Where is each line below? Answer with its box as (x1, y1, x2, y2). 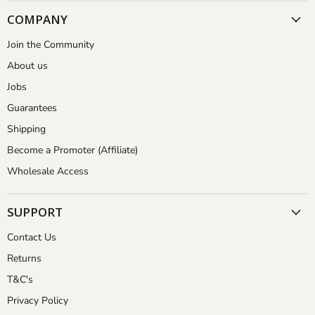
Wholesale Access (7, 165, 89, 179)
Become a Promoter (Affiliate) (7, 143, 138, 157)
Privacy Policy (7, 294, 68, 308)
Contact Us (7, 231, 56, 245)
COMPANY (7, 11, 67, 28)
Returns (7, 252, 41, 266)
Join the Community (7, 38, 94, 52)
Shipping (7, 122, 46, 136)
